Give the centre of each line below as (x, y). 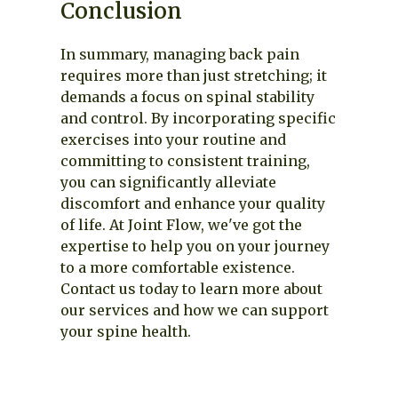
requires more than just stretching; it (194, 76)
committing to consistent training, (185, 161)
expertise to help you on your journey (195, 246)
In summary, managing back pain (180, 54)
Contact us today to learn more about (191, 289)
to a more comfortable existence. (178, 267)
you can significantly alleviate (168, 182)
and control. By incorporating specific (198, 118)
